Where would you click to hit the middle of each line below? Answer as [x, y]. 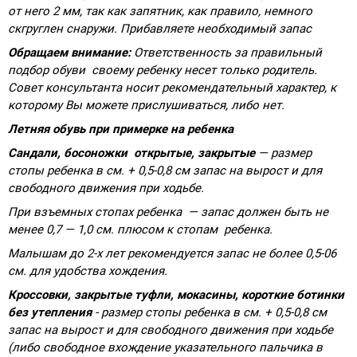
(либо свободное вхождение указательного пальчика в [165, 347]
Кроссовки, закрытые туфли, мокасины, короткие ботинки [176, 294]
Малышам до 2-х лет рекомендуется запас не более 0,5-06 [172, 253]
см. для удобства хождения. [88, 271]
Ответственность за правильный [228, 52]
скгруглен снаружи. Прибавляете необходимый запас [160, 28]
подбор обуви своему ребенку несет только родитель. [163, 70]
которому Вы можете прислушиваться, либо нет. [146, 105]
